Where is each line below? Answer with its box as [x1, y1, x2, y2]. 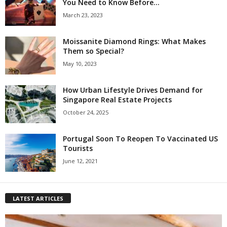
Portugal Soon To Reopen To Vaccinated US [63, 133, 218, 143]
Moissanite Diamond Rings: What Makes [63, 36, 206, 46]
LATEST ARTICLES [13, 194, 63, 202]
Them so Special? [63, 46, 124, 56]
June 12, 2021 [63, 157, 98, 165]
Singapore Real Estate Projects [63, 94, 172, 104]
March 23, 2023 [63, 11, 103, 19]
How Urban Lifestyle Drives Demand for [63, 85, 203, 95]
